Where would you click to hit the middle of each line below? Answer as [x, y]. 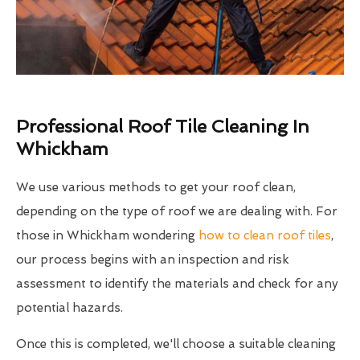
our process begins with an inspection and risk [153, 260]
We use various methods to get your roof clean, [156, 188]
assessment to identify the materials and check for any [177, 284]
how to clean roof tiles [265, 236]
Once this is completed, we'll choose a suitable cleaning [176, 344]
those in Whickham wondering [107, 236]
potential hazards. [70, 308]
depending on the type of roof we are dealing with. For [177, 212]
